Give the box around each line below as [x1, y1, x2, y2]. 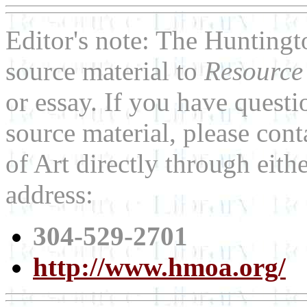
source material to [5, 56, 204, 86]
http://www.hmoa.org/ [33, 252, 286, 282]
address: [5, 180, 93, 209]
